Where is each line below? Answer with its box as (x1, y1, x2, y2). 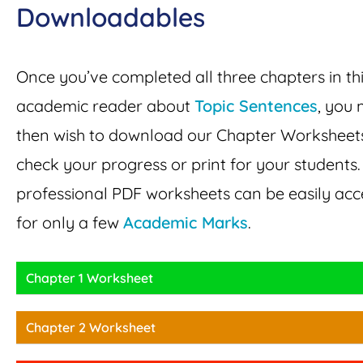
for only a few (16, 212, 123, 233)
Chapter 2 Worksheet (26, 319, 156, 336)
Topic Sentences (194, 96, 318, 117)
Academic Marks (123, 212, 248, 233)
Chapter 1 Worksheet (26, 270, 153, 287)
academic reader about (16, 96, 194, 117)
